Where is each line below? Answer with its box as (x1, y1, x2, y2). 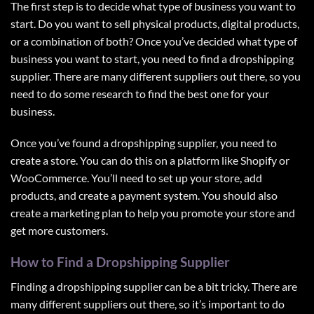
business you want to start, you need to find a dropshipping (11, 51, 294, 65)
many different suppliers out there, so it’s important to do (11, 296, 285, 310)
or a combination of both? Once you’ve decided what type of (11, 34, 297, 48)
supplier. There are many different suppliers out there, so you (11, 69, 301, 83)
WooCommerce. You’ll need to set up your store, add (11, 171, 262, 185)
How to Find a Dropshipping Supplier (11, 254, 230, 271)
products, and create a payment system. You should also (11, 189, 278, 203)
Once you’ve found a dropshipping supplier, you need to (11, 136, 277, 150)
